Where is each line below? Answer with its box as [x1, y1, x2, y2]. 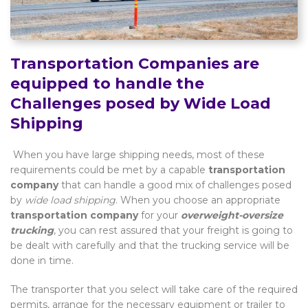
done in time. [10, 254, 74, 267]
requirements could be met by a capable [10, 163, 208, 176]
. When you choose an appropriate [115, 193, 280, 206]
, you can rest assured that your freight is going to [54, 223, 293, 236]
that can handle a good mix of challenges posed [58, 178, 291, 191]
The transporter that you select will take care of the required [10, 283, 298, 296]
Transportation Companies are [10, 54, 259, 73]
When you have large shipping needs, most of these [13, 148, 265, 161]
